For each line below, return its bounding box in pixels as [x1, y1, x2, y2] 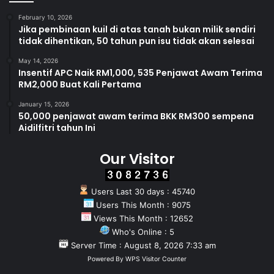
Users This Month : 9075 [93, 200, 191, 210]
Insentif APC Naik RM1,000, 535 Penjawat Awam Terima [18, 67, 262, 80]
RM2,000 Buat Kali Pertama [18, 78, 141, 91]
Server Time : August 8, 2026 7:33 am [68, 240, 216, 251]
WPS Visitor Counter [125, 255, 187, 264]
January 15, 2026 [18, 100, 69, 108]
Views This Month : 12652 [91, 213, 193, 224]
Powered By [87, 255, 125, 264]
